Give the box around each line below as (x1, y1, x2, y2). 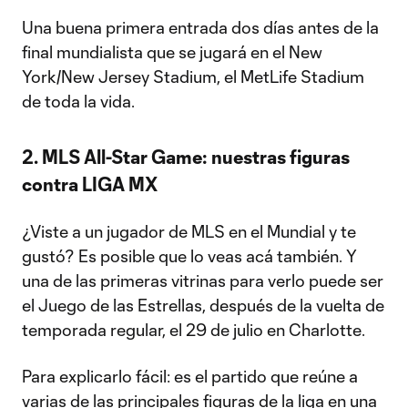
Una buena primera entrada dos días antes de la (22, 17, 379, 37)
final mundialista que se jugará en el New (22, 42, 322, 62)
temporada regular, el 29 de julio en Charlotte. (22, 320, 365, 340)
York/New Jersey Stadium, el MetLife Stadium (22, 66, 364, 87)
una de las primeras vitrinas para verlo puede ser (22, 270, 383, 291)
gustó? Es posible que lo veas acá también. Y (22, 246, 357, 266)
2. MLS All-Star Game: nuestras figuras (22, 146, 350, 168)
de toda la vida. (22, 91, 135, 111)
